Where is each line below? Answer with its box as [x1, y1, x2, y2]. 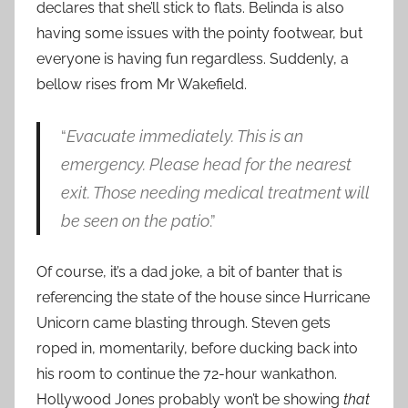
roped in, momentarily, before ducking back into [36, 339, 358, 357]
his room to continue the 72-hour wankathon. [36, 364, 337, 382]
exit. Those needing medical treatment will [60, 182, 370, 202]
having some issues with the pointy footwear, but [36, 24, 362, 42]
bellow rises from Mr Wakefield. [36, 75, 247, 93]
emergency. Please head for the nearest [60, 154, 352, 174]
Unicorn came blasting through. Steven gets [36, 313, 331, 331]
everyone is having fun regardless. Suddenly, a [36, 49, 349, 67]
